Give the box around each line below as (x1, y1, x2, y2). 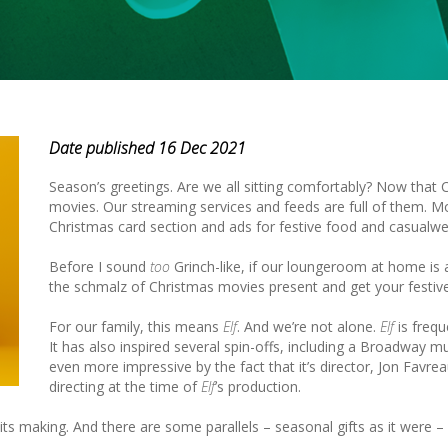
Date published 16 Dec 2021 (49, 136, 246, 159)
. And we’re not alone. (237, 316, 380, 336)
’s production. (215, 376, 301, 396)
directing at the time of (49, 376, 201, 396)
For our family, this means (49, 316, 223, 336)
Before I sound (49, 256, 150, 276)
